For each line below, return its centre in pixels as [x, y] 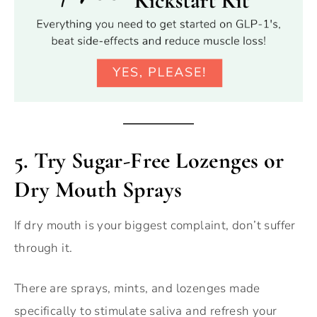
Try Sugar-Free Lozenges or [159, 161]
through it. [44, 248]
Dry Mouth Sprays [98, 190]
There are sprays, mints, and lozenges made [137, 289]
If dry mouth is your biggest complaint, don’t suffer [155, 226]
